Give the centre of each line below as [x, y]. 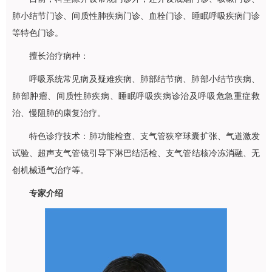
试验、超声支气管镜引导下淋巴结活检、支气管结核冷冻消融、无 [136, 153]
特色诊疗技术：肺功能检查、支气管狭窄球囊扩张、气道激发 [144, 136]
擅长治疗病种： [59, 56]
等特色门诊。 [38, 33]
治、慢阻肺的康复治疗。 [59, 113]
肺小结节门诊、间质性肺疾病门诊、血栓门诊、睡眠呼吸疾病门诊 [136, 16]
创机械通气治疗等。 [50, 170]
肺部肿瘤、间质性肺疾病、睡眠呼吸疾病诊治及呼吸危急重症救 [136, 96]
